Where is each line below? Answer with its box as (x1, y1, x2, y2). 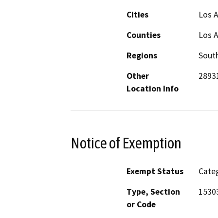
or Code (127, 199, 156, 210)
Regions (127, 50, 157, 61)
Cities (127, 9, 148, 20)
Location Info (127, 83, 179, 94)
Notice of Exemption (71, 134, 182, 152)
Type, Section (127, 186, 180, 198)
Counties (127, 29, 161, 40)
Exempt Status (127, 166, 183, 177)
